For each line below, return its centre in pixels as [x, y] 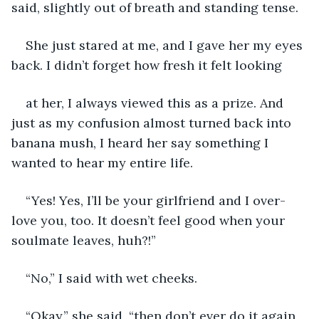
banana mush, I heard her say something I [142, 142]
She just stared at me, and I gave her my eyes [166, 45]
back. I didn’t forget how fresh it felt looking [147, 65]
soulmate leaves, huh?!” [84, 240]
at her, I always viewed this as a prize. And [156, 103]
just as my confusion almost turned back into [153, 122]
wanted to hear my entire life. [102, 162]
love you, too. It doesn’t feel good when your [150, 220]
